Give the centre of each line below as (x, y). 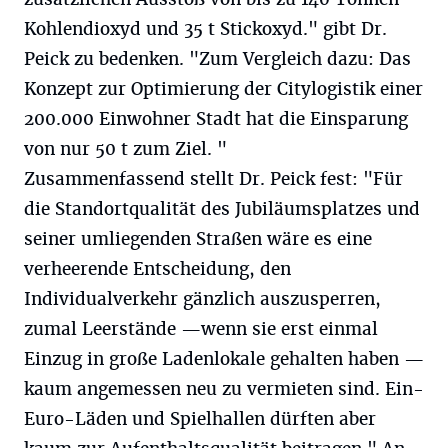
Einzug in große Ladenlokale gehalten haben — (224, 358)
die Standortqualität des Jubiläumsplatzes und (222, 208)
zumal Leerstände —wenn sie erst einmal (201, 328)
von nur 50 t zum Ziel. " (125, 148)
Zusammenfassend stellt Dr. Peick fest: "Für (213, 178)
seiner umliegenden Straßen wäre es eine (198, 238)
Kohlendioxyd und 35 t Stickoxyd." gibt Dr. (205, 28)
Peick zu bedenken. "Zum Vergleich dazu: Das (217, 58)
